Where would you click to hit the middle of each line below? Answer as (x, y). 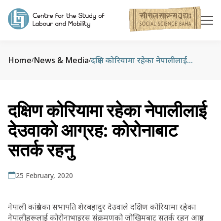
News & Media (61, 60)
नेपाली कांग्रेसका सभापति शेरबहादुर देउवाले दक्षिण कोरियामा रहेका (102, 207)
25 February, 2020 (44, 175)
